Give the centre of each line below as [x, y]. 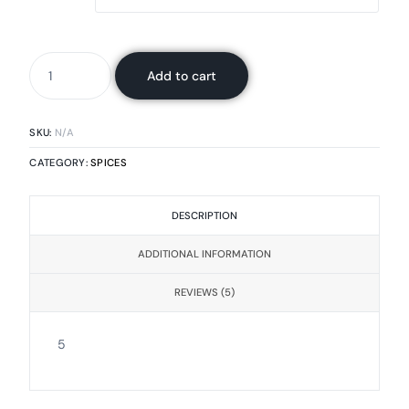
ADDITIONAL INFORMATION [204, 254]
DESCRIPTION [204, 216]
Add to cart [182, 75]
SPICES [109, 163]
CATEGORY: [60, 163]
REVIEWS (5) [204, 293]
